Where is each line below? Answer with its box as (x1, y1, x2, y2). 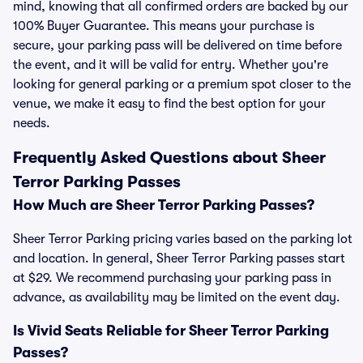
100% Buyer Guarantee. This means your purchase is (13, 19, 314, 33)
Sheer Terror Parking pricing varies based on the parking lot (13, 232, 352, 246)
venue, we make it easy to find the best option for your (13, 96, 326, 111)
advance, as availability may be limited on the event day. (13, 290, 340, 305)
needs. (13, 116, 50, 130)
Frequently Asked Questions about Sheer (13, 148, 326, 167)
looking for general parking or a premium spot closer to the (13, 77, 351, 92)
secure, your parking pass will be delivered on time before (13, 38, 342, 53)
